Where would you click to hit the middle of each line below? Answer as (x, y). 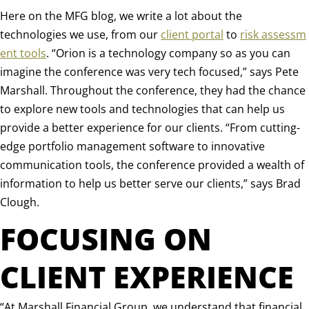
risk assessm (273, 34)
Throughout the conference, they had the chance (178, 90)
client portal (192, 34)
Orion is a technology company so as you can (173, 53)
